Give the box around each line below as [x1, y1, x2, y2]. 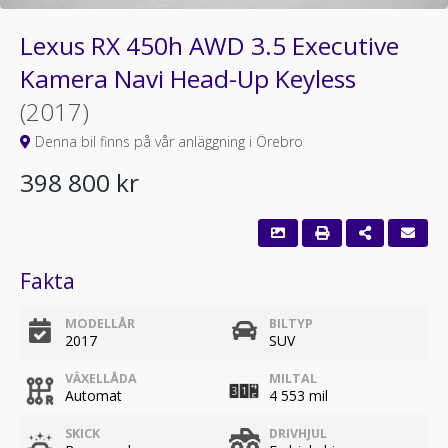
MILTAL [269, 370, 317, 387]
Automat [65, 386, 122, 405]
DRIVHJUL [269, 425, 327, 442]
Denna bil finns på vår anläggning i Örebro [31, 132, 303, 151]
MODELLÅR [65, 315, 135, 332]
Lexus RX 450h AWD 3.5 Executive [20, 29, 399, 62]
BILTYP [269, 315, 313, 332]
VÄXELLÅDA [65, 370, 137, 387]
